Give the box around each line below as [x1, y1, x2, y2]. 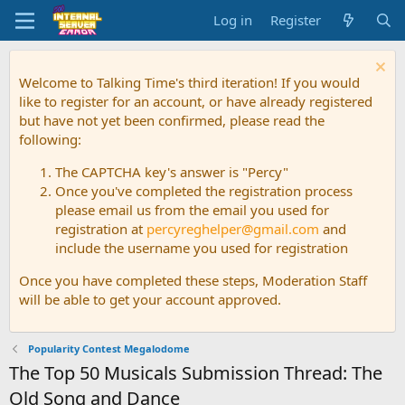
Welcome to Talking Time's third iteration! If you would [19, 73, 360, 91]
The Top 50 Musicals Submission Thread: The [9, 361, 382, 385]
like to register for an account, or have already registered [19, 92, 372, 110]
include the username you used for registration [55, 239, 348, 257]
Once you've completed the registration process [55, 182, 353, 200]
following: [19, 130, 81, 148]
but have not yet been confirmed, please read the [19, 111, 325, 129]
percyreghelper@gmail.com [146, 220, 319, 238]
